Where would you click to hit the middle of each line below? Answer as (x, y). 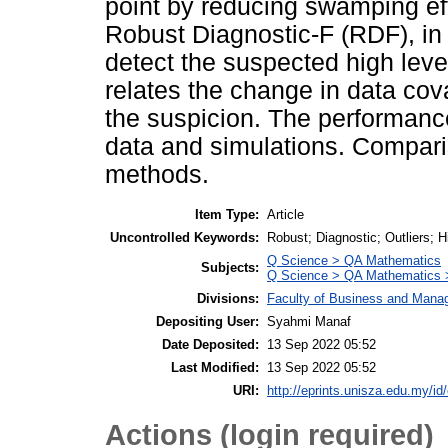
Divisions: (228, 298)
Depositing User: (207, 321)
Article (285, 214)
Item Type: (227, 214)
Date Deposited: (210, 344)
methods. (157, 175)
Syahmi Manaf (309, 321)
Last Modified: (215, 367)
